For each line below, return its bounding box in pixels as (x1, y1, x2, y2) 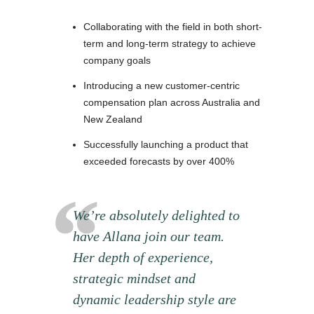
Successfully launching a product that (83, 138, 248, 150)
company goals (83, 54, 151, 66)
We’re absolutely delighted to (73, 207, 240, 223)
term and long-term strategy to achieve (83, 37, 256, 49)
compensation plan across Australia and (83, 96, 260, 108)
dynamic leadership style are (73, 291, 236, 307)
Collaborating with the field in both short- (83, 20, 262, 32)
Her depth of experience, (73, 249, 213, 265)
